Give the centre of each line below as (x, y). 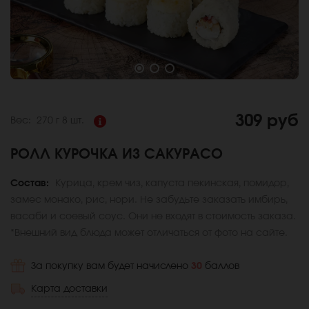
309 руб (267, 121)
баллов (222, 266)
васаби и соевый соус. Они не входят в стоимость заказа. (153, 216)
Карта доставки (69, 289)
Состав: (31, 183)
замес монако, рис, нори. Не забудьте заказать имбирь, (149, 200)
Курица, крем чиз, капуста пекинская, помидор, (172, 183)
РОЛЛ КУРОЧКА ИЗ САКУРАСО (117, 154)
